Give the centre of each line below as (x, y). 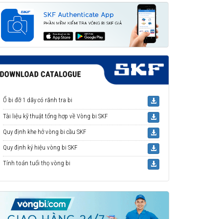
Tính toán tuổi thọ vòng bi (37, 163)
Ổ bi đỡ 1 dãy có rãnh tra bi (38, 100)
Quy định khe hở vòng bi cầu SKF (44, 132)
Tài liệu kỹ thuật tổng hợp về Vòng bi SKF (55, 116)
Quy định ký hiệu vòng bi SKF (40, 148)
